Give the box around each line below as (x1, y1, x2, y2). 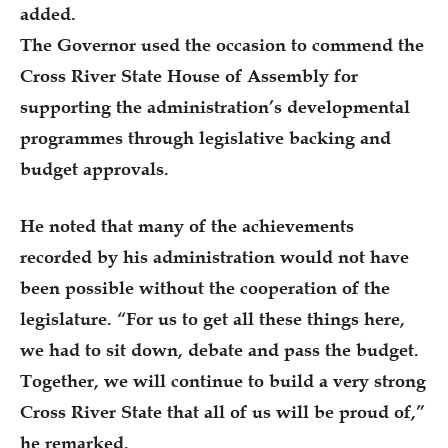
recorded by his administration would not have (20, 245, 409, 268)
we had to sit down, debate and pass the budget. (20, 338, 419, 361)
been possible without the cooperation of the (20, 276, 390, 299)
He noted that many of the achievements (20, 214, 354, 237)
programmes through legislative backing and (20, 126, 391, 149)
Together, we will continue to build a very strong (20, 369, 426, 392)
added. (20, 2, 76, 25)
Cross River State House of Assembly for (20, 64, 358, 87)
